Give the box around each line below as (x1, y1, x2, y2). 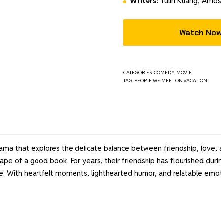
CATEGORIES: (123, 69, 154, 76)
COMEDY (154, 69, 175, 76)
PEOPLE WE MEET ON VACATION (134, 77, 208, 84)
